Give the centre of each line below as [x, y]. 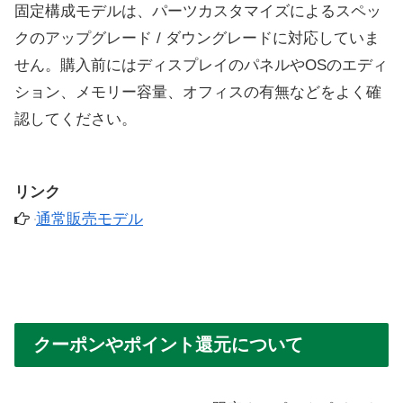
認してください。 [76, 119]
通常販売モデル [90, 219]
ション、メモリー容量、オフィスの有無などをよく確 [198, 92]
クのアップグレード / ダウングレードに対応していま [197, 38]
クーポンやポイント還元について [168, 344]
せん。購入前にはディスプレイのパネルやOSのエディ [201, 65]
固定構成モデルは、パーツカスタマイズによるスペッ [198, 11]
